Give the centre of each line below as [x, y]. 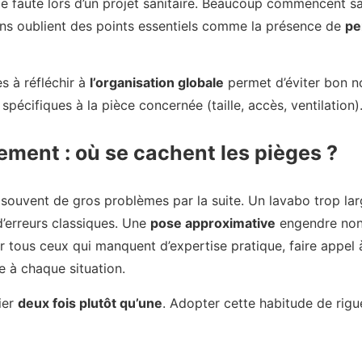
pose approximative [213, 223]
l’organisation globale [157, 83]
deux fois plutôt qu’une [90, 303]
